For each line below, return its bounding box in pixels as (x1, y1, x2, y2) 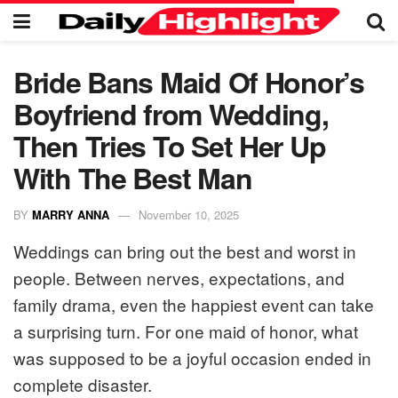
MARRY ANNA (32, 205, 109, 223)
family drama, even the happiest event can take (13, 291, 374, 316)
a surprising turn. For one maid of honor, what (13, 318, 358, 343)
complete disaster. (13, 371, 152, 396)
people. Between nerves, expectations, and (13, 265, 345, 290)
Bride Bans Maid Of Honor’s (13, 61, 364, 102)
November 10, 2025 (139, 205, 239, 223)
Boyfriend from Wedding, (13, 93, 329, 134)
